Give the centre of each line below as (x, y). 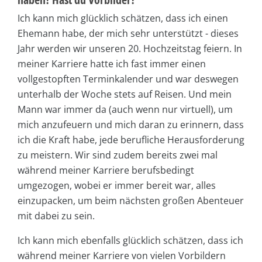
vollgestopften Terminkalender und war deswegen (128, 79)
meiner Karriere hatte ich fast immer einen (112, 63)
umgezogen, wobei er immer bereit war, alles (117, 185)
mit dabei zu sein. (56, 216)
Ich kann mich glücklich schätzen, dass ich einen (123, 18)
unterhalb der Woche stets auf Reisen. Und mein (125, 94)
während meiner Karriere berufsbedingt (106, 170)
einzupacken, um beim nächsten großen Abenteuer (131, 200)
